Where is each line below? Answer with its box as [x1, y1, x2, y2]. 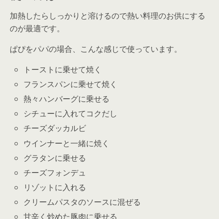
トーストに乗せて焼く [23, 64, 102, 75]
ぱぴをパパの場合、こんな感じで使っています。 [10, 43, 182, 54]
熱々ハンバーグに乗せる [23, 93, 110, 105]
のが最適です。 [10, 22, 65, 34]
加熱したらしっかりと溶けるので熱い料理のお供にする [10, 10, 205, 21]
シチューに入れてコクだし [23, 108, 118, 119]
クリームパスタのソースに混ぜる [23, 197, 141, 208]
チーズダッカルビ [23, 123, 87, 134]
